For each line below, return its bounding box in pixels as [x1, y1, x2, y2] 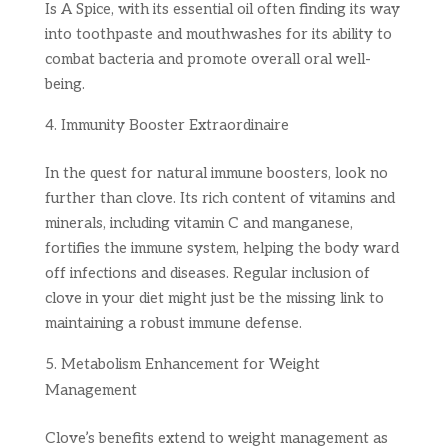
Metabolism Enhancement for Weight [60, 355, 320, 373]
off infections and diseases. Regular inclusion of [44, 264, 370, 282]
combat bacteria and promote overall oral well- [44, 50, 371, 68]
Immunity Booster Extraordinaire [60, 116, 289, 134]
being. [44, 75, 85, 93]
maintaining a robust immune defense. [44, 314, 302, 332]
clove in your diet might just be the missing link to [44, 289, 384, 307]
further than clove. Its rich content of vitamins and [44, 189, 395, 207]
